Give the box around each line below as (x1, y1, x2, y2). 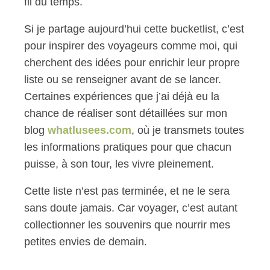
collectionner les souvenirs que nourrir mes (24, 219, 230, 231)
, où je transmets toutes (131, 124, 244, 136)
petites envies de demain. (24, 236, 147, 248)
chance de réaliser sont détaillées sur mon (24, 107, 227, 119)
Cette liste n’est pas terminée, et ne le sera (24, 185, 230, 197)
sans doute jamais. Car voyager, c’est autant (24, 202, 237, 214)
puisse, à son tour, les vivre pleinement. (24, 158, 214, 170)
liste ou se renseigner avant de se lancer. (24, 74, 221, 86)
